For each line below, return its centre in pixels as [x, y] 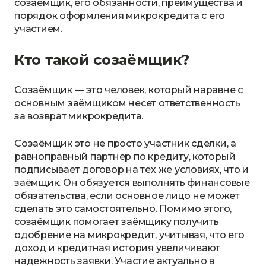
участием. [38, 29]
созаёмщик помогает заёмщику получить [117, 222]
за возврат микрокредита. [80, 116]
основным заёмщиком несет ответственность [127, 103]
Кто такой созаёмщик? [102, 60]
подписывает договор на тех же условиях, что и [132, 170]
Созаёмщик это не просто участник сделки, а [125, 143]
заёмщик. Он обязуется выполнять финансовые [132, 183]
